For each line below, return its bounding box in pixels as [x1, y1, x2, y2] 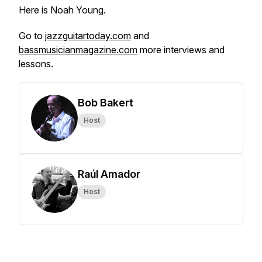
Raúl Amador [78, 168, 140, 180]
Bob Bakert [78, 96, 133, 109]
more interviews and [137, 44, 225, 56]
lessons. [19, 58, 53, 70]
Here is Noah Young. [19, 4, 106, 16]
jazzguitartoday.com [45, 30, 131, 42]
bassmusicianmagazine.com [19, 44, 137, 56]
